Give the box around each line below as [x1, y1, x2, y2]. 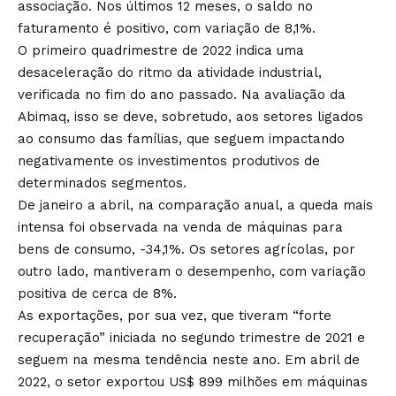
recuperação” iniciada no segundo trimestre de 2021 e [18, 330, 365, 346]
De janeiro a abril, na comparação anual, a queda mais [18, 197, 373, 214]
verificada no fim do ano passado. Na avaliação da [18, 87, 346, 103]
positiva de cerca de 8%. [18, 286, 177, 302]
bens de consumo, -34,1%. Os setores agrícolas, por [18, 241, 355, 258]
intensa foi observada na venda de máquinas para [18, 219, 343, 236]
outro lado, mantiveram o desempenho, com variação [18, 263, 366, 280]
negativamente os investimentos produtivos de [18, 153, 320, 170]
